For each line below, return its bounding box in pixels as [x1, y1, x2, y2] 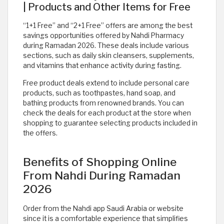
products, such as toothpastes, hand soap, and [23, 88, 175, 97]
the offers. [23, 128, 57, 137]
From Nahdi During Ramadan [23, 168, 180, 182]
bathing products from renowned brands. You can [23, 98, 184, 107]
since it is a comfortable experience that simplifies [23, 214, 188, 222]
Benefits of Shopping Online [23, 154, 176, 169]
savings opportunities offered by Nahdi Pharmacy [23, 31, 184, 39]
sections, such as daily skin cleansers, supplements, [23, 51, 194, 59]
